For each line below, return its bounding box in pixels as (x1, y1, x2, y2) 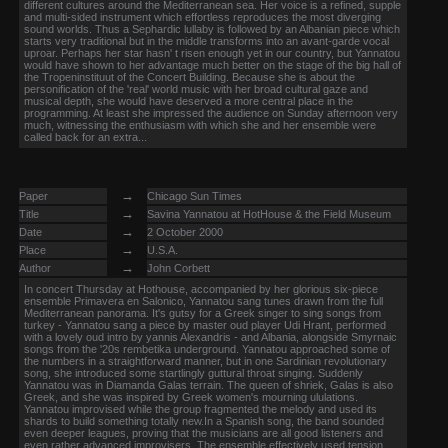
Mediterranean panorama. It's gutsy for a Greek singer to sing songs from (24, 307, 381, 319)
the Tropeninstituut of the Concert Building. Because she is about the (24, 71, 355, 83)
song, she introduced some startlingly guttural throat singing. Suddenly (24, 367, 363, 379)
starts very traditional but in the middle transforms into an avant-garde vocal (24, 35, 389, 47)
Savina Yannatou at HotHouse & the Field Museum (147, 208, 391, 220)
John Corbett (147, 262, 210, 274)
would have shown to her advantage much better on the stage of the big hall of (24, 59, 401, 71)
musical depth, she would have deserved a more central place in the (24, 95, 353, 107)
